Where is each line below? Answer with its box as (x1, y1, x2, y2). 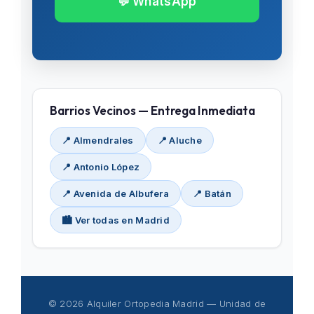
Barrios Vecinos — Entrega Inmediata (50, 103, 255, 118)
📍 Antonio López (62, 161, 140, 172)
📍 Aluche (157, 135, 202, 146)
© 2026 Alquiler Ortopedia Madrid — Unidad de (48, 298, 266, 309)
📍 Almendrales (62, 135, 134, 146)
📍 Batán (193, 188, 231, 199)
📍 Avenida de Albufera (62, 188, 169, 199)
